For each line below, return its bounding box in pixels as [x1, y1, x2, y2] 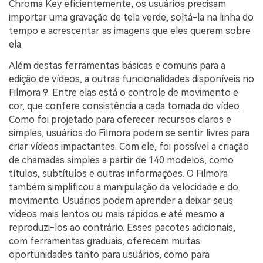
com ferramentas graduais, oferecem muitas [9, 235, 200, 247]
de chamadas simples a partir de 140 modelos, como [9, 154, 234, 166]
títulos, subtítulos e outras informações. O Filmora [9, 167, 228, 179]
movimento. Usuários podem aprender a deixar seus [9, 194, 233, 206]
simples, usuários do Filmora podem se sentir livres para [9, 127, 249, 139]
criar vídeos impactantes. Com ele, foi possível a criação [9, 140, 249, 152]
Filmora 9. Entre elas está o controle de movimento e [9, 86, 238, 98]
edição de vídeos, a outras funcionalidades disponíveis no [9, 73, 254, 85]
